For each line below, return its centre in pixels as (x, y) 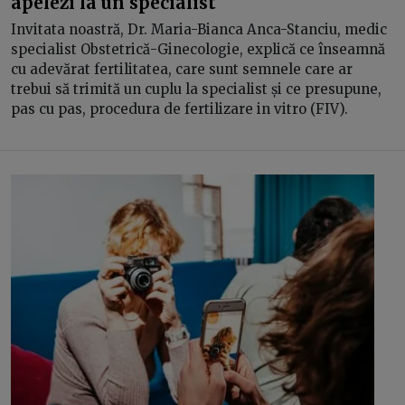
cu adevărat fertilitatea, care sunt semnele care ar (182, 69)
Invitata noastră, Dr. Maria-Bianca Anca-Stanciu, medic (199, 29)
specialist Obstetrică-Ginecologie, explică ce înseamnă (198, 49)
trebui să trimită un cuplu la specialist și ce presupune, (196, 89)
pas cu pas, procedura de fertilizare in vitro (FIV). (179, 109)
